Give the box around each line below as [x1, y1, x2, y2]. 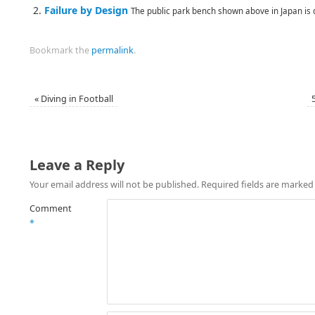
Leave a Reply [30, 155, 124, 175]
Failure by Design [44, 4, 128, 18]
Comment [30, 202, 72, 215]
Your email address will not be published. [30, 179, 199, 191]
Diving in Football [38, 93, 113, 105]
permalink [91, 44, 134, 57]
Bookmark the [30, 44, 91, 57]
